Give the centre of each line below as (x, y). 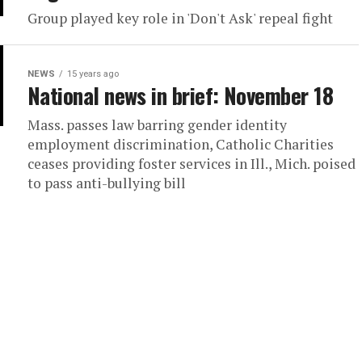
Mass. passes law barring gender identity (157, 125)
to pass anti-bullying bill (107, 183)
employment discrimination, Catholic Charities (181, 145)
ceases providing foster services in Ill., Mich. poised (192, 164)
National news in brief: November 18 (180, 96)
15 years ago (93, 74)
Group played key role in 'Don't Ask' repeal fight (180, 19)
